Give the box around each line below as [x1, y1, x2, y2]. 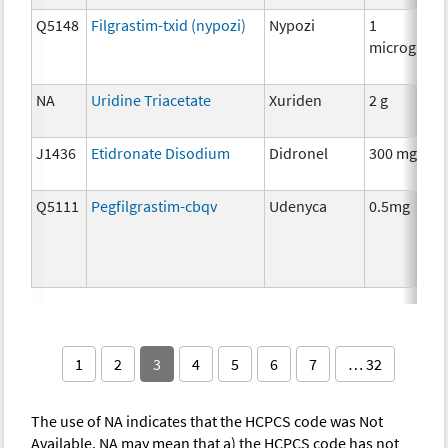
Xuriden [269, 89, 323, 110]
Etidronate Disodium [91, 142, 231, 163]
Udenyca [269, 195, 328, 216]
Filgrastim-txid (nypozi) [91, 14, 247, 35]
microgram [369, 36, 444, 57]
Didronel [269, 142, 329, 163]
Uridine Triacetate [91, 89, 212, 110]
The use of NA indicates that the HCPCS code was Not [31, 411, 384, 432]
